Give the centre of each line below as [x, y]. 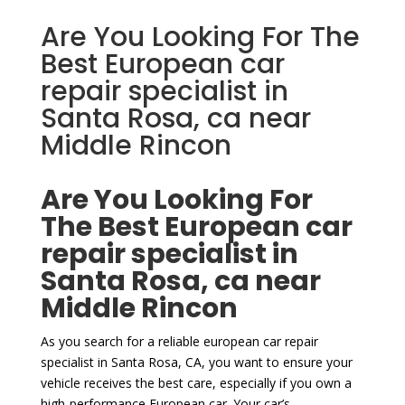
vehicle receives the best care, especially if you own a [196, 382]
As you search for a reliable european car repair [179, 341]
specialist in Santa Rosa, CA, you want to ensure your [196, 362]
